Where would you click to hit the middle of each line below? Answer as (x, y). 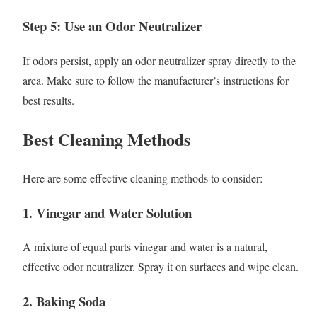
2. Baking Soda (64, 301)
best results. (48, 100)
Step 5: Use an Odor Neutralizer (112, 26)
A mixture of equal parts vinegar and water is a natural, (145, 247)
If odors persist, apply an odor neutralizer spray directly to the (159, 61)
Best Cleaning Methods (106, 139)
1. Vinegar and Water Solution (107, 212)
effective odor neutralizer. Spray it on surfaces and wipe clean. (161, 267)
